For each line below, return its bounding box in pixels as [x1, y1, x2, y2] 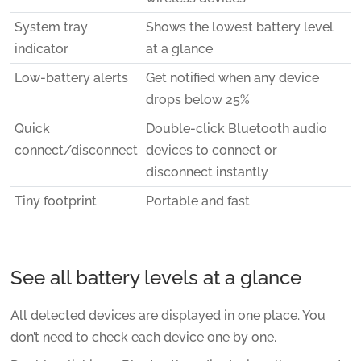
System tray [14, 19, 88, 35]
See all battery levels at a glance [10, 265, 301, 289]
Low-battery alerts [14, 69, 128, 85]
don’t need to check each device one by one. [10, 330, 276, 346]
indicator [14, 40, 68, 56]
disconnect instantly [145, 164, 268, 180]
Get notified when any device [145, 69, 319, 85]
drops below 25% [145, 91, 250, 107]
